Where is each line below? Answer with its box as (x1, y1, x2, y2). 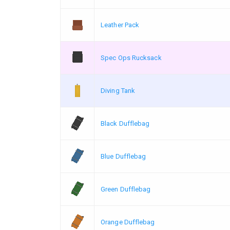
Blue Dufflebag (101, 152, 146, 160)
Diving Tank (101, 86, 136, 94)
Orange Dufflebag (101, 218, 155, 226)
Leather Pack (101, 21, 140, 29)
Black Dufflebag (101, 119, 150, 127)
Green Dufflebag (101, 185, 151, 193)
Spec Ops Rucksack (101, 53, 162, 62)
